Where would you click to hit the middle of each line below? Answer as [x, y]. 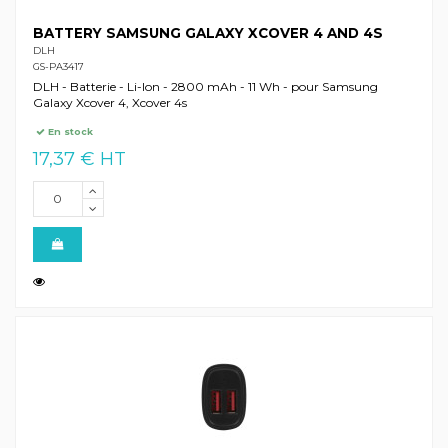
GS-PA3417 [58, 67]
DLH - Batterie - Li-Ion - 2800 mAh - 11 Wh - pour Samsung [205, 87]
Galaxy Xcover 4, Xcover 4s [109, 103]
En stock [69, 131]
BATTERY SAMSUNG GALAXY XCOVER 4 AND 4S [207, 32]
